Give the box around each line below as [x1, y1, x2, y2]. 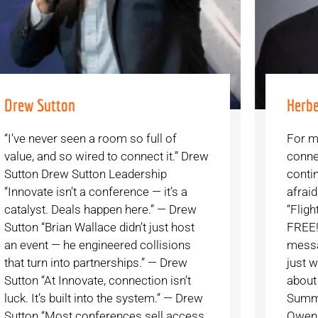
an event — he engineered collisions [4, 238, 191, 253]
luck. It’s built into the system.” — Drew [4, 291, 203, 306]
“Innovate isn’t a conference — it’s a [4, 185, 187, 199]
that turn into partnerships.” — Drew [4, 256, 187, 270]
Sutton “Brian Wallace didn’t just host [4, 220, 194, 235]
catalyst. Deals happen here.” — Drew [4, 202, 197, 217]
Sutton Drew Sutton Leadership [4, 167, 172, 182]
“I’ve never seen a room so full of [4, 131, 177, 146]
